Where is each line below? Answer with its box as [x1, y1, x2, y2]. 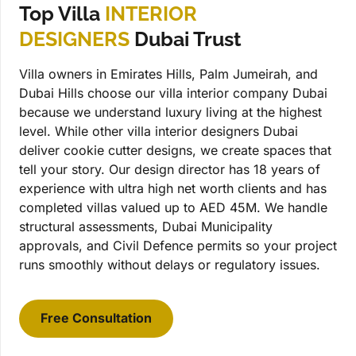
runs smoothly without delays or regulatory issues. [19, 256, 320, 273]
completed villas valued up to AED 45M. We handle [19, 199, 327, 215]
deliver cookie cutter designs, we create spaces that [19, 141, 331, 158]
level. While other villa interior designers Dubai [19, 122, 298, 139]
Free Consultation [41, 310, 153, 327]
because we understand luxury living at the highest [19, 103, 322, 120]
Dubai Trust [130, 26, 242, 51]
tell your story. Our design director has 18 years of [19, 161, 320, 177]
